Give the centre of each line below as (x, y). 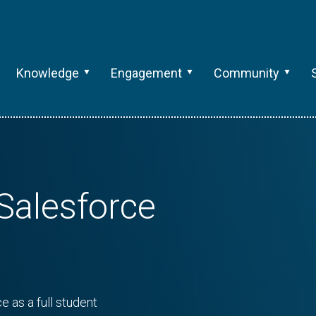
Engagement (146, 73)
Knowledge (47, 73)
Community (246, 73)
